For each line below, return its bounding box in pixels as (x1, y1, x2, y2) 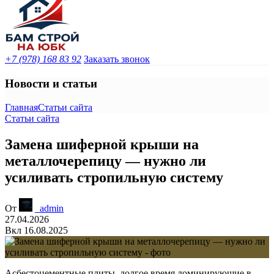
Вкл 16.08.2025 (5, 224, 68, 235)
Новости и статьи (5, 77, 97, 91)
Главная (5, 102, 38, 113)
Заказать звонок (84, 54, 150, 65)
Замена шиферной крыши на (5, 136, 199, 152)
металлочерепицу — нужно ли (5, 152, 206, 169)
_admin (35, 202, 64, 213)
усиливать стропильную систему (5, 169, 223, 185)
